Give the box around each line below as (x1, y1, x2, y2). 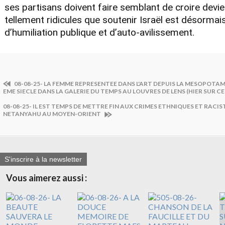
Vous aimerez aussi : (6, 172, 87, 184)
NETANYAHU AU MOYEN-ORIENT (3, 109, 102, 118)
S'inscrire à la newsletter (5, 155, 82, 164)
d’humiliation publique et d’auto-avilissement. (4, 26, 194, 38)
